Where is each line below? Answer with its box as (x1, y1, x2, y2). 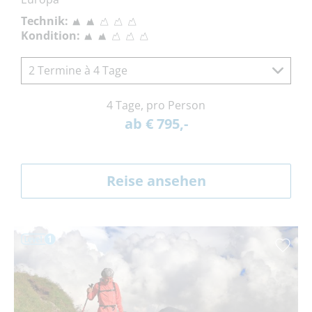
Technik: (21, 13, 68, 29)
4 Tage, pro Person (107, 97, 205, 113)
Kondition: (21, 27, 80, 43)
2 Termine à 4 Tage (29, 62, 127, 78)
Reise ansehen (106, 171, 206, 190)
